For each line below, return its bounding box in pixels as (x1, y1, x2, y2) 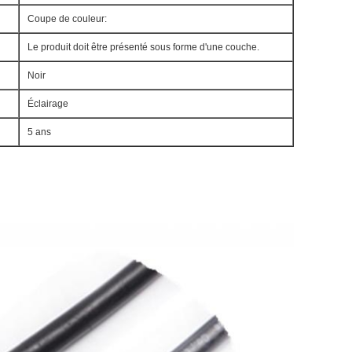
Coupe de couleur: (27, 13, 107, 24)
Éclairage (27, 98, 68, 109)
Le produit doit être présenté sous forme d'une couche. (27, 42, 259, 53)
